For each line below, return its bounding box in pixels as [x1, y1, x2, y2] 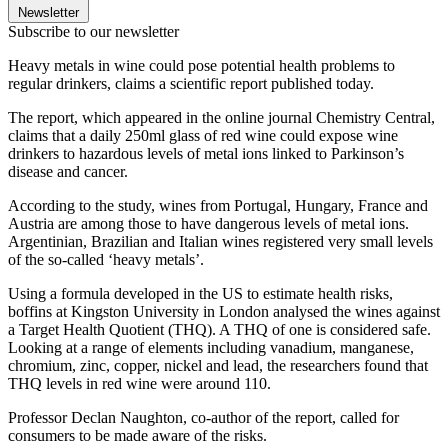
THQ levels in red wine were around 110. [8, 374, 271, 392]
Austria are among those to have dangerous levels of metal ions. [8, 214, 409, 232]
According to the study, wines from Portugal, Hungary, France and [8, 196, 428, 214]
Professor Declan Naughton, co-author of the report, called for [8, 408, 399, 426]
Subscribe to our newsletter [8, 22, 179, 40]
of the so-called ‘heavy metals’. [8, 250, 204, 268]
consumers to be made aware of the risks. [8, 426, 267, 444]
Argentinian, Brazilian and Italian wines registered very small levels [8, 232, 433, 250]
